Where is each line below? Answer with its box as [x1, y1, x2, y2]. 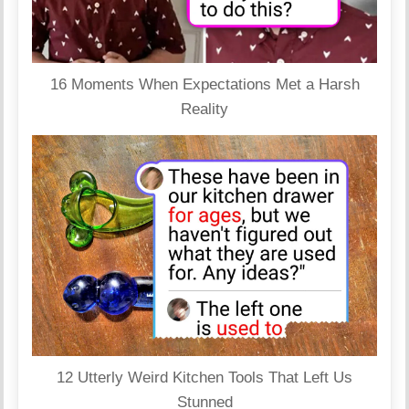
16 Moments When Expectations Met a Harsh [49, 76, 360, 94]
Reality [181, 100, 228, 119]
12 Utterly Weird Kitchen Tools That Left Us [57, 368, 352, 386]
